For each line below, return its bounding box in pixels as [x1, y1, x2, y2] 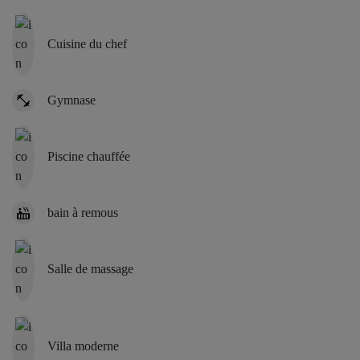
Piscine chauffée [47, 149, 130, 163]
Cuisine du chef [47, 36, 127, 51]
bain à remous [47, 205, 118, 219]
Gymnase [47, 92, 96, 107]
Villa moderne [47, 338, 119, 353]
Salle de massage [47, 261, 133, 276]
